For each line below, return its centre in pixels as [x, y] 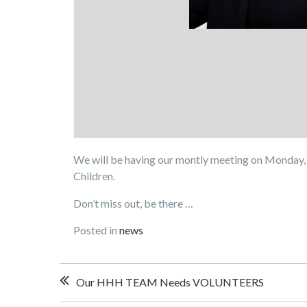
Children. [94, 176]
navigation [98, 295]
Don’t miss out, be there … [133, 204]
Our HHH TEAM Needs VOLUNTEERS [170, 282]
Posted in [96, 230]
